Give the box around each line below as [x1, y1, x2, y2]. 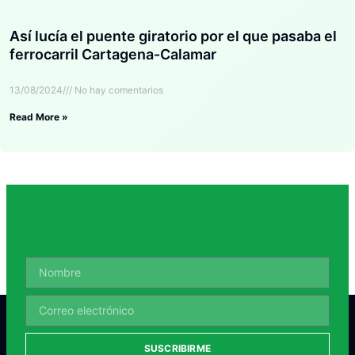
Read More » [10, 110, 68, 123]
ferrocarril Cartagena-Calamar [10, 45, 219, 63]
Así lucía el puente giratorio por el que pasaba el [10, 27, 337, 44]
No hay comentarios [72, 83, 163, 96]
